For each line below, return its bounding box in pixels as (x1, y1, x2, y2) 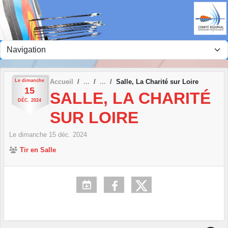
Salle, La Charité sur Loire (116, 77, 198, 85)
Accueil (50, 77, 73, 85)
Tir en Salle (20, 146, 56, 154)
